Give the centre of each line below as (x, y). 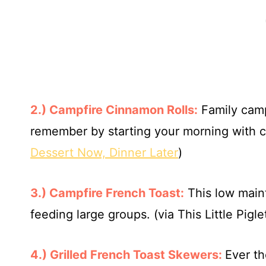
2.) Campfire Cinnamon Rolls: (114, 110)
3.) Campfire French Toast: (107, 193)
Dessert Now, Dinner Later (104, 152)
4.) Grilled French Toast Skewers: (128, 254)
